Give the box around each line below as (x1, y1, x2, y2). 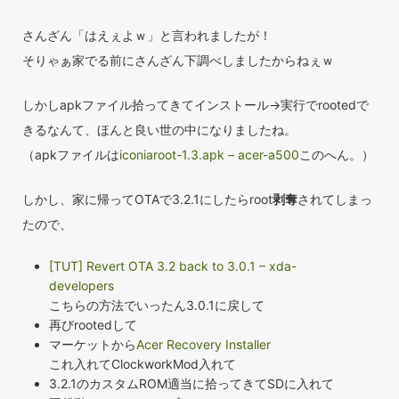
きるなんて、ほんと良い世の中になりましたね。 (22, 122, 297, 138)
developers (49, 278, 114, 294)
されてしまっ (297, 191, 372, 208)
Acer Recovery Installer (136, 337, 271, 353)
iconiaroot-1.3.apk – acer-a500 (119, 147, 299, 163)
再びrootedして (49, 317, 137, 333)
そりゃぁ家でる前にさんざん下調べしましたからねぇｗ (22, 53, 334, 69)
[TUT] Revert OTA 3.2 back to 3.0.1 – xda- (49, 258, 297, 274)
